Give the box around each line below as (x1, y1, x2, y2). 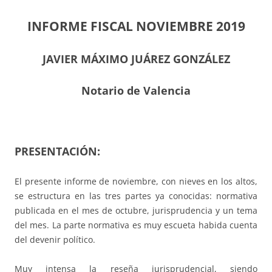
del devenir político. (15, 234, 95, 246)
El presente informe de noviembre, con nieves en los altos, (15, 175, 257, 188)
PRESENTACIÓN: (15, 144, 100, 159)
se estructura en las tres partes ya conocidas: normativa (15, 190, 257, 202)
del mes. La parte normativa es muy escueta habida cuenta (15, 219, 257, 231)
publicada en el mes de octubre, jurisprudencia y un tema (15, 205, 257, 217)
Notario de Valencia (81, 83, 191, 98)
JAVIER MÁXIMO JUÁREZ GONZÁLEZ (42, 52, 230, 67)
